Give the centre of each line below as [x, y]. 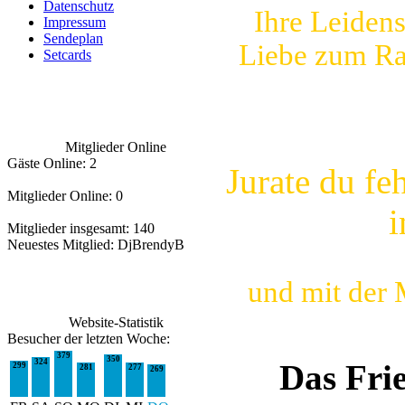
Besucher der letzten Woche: [89, 339]
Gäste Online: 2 [52, 163]
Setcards [67, 55]
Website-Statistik [116, 322]
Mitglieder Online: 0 [65, 196]
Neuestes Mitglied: [62, 245]
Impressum [75, 22]
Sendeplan [73, 38]
